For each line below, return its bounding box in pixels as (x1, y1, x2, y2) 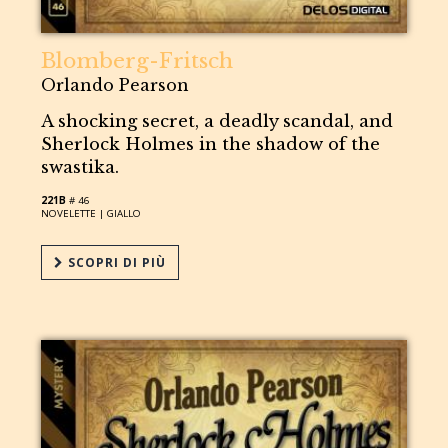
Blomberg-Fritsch (41, 47, 234, 74)
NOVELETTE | (41, 206, 108, 220)
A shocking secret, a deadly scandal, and (41, 110, 394, 132)
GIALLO (107, 206, 142, 220)
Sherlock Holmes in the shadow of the (41, 133, 381, 155)
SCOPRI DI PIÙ (64, 253, 167, 271)
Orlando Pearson (41, 74, 190, 95)
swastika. (41, 156, 120, 178)
